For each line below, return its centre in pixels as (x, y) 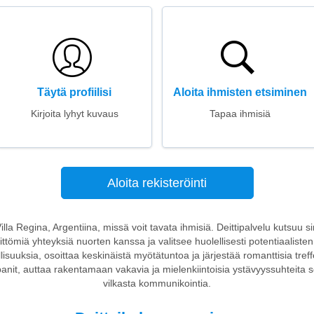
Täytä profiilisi (74, 92)
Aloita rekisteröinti (157, 183)
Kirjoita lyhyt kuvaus (74, 114)
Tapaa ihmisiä (240, 114)
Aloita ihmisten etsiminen (240, 92)
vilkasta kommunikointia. (157, 283)
